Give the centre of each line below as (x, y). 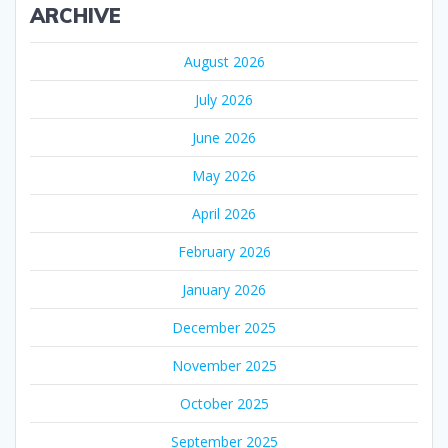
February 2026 (224, 251)
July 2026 (224, 99)
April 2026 (224, 213)
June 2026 (224, 137)
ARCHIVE (75, 15)
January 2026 (224, 289)
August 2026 (224, 61)
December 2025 (224, 327)
